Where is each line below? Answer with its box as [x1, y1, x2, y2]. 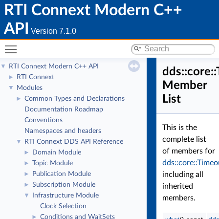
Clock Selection [40, 203, 87, 210]
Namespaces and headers [24, 128, 101, 134]
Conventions [24, 117, 63, 124]
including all [162, 171, 203, 178]
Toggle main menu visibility [22, 41, 113, 48]
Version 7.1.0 [29, 27, 76, 35]
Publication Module [32, 171, 91, 177]
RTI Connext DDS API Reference [24, 138, 123, 145]
